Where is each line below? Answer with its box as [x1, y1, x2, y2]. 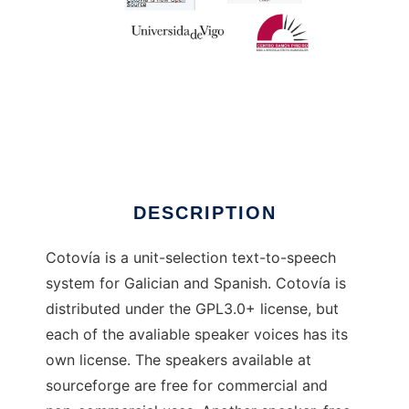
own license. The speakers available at [46, 351, 311, 369]
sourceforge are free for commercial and [46, 376, 328, 394]
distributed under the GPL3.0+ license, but [46, 299, 339, 318]
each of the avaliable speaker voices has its [46, 325, 348, 343]
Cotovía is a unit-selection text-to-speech [46, 248, 336, 267]
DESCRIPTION [132, 203, 277, 223]
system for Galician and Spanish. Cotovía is [46, 274, 346, 292]
